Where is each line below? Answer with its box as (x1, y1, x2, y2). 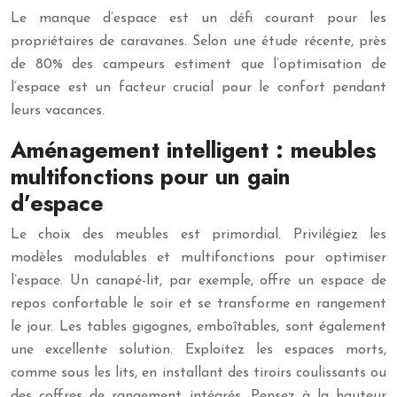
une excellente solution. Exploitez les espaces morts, (11, 343, 386, 357)
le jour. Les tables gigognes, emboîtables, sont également (11, 320, 386, 334)
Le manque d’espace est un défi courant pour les (11, 12, 386, 26)
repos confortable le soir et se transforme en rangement (11, 297, 386, 311)
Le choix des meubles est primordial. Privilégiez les (11, 228, 386, 242)
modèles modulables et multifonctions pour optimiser (11, 251, 386, 265)
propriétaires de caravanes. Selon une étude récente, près (11, 35, 386, 49)
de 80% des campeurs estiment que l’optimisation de (11, 58, 386, 72)
